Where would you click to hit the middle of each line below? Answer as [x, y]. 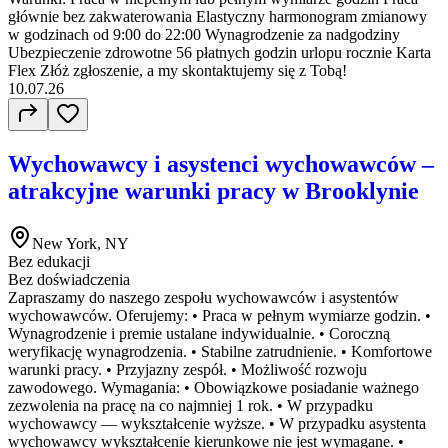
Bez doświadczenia [69, 279]
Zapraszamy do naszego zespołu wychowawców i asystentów [203, 297]
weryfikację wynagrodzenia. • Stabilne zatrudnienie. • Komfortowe [220, 351]
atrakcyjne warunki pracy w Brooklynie [213, 190]
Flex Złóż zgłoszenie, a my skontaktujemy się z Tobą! [177, 70]
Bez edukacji [49, 261]
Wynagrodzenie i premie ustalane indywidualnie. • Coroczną [199, 333]
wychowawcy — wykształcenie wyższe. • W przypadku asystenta [217, 423]
